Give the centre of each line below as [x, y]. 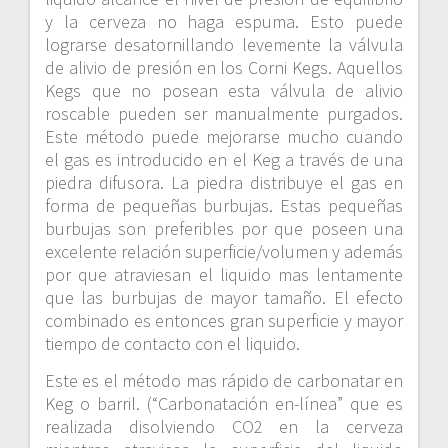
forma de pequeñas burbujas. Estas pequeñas [224, 206]
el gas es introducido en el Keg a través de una [224, 160]
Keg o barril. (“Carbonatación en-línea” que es [224, 404]
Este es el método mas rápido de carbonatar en [224, 381]
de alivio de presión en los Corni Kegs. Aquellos [224, 68]
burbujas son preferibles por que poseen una [224, 229]
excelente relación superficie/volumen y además [224, 252]
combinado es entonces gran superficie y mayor [224, 321]
